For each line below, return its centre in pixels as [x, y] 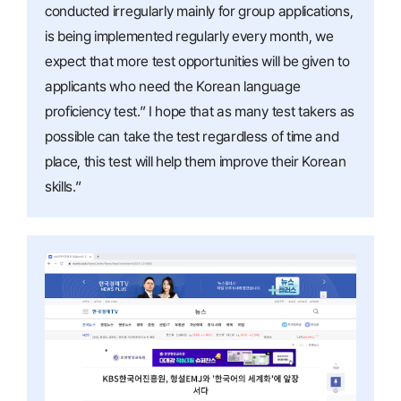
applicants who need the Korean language [173, 86]
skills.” [63, 186]
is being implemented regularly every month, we [189, 36]
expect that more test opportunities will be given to [197, 61]
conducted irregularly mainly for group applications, [199, 11]
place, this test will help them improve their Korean [196, 161]
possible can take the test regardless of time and [192, 136]
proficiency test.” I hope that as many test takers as [200, 111]
